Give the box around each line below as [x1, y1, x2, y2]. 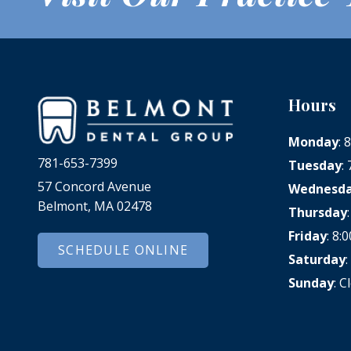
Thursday [288, 203, 348, 221]
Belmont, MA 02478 [38, 197, 152, 215]
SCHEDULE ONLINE [58, 241, 189, 259]
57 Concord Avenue [38, 177, 151, 195]
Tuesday [288, 156, 342, 174]
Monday [288, 132, 339, 150]
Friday [288, 226, 327, 244]
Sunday [288, 273, 335, 291]
